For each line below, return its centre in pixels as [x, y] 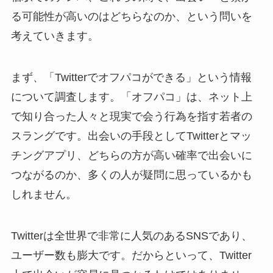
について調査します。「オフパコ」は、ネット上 [131, 97]
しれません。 [44, 194]
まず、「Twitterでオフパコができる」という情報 [131, 77]
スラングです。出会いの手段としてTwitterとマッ [131, 136]
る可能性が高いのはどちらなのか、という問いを [131, 17]
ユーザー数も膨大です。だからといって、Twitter [131, 255]
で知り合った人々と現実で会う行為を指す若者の [131, 116]
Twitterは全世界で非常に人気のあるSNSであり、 [131, 236]
